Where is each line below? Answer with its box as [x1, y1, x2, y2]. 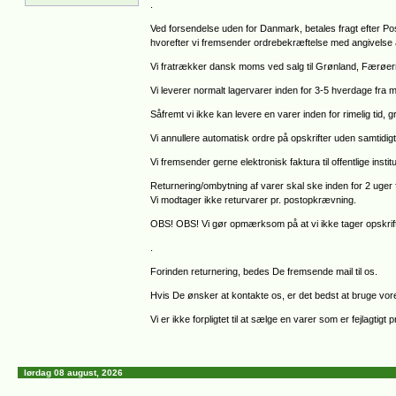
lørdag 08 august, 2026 [19, 368, 128, 377]
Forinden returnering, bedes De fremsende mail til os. [150, 266, 377, 277]
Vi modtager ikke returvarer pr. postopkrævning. [150, 194, 356, 205]
